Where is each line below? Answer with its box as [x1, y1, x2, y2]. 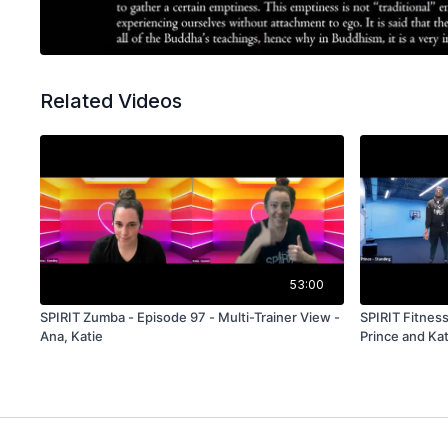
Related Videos [40, 89, 183, 114]
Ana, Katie [40, 328, 104, 345]
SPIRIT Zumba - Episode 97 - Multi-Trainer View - [40, 309, 342, 326]
